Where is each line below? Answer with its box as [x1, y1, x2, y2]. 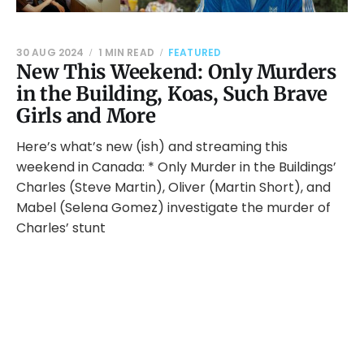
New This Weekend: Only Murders [16, 59, 336, 84]
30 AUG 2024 [16, 45, 84, 59]
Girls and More [16, 103, 156, 128]
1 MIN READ [97, 45, 154, 59]
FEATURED [168, 45, 221, 59]
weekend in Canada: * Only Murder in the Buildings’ [16, 158, 336, 176]
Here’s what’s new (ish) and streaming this [16, 137, 288, 156]
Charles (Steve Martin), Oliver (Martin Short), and [16, 178, 331, 197]
